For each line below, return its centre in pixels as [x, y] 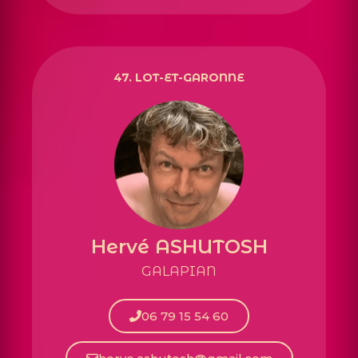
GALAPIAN [179, 272]
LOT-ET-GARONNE [190, 77]
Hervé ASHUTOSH [179, 247]
